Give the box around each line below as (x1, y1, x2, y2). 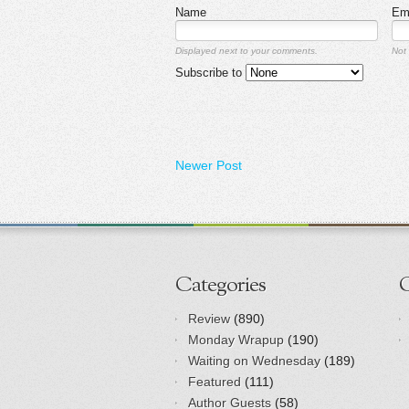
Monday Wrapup (188, 331, 284, 347)
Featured (188, 373, 241, 389)
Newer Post (175, 157, 242, 173)
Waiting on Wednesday (188, 352, 320, 368)
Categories (175, 269, 266, 301)
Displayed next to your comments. (175, 46, 318, 57)
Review (188, 310, 230, 326)
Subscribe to (175, 66, 246, 80)
